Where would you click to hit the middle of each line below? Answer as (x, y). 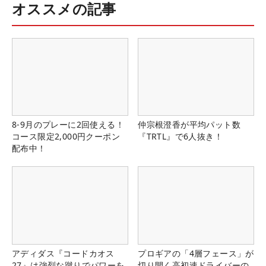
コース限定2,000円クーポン (66, 137)
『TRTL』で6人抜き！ (180, 137)
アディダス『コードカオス (63, 253)
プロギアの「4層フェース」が (196, 253)
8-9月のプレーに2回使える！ (68, 125)
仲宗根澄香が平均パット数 (189, 125)
